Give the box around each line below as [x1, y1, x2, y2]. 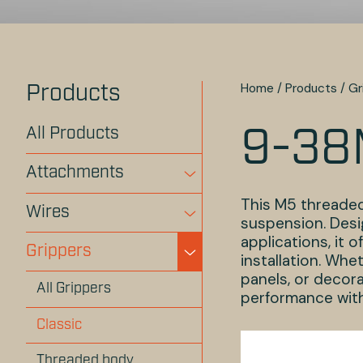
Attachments [26, 164, 124, 182]
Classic [36, 318, 83, 332]
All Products [26, 125, 119, 143]
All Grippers [36, 282, 112, 297]
